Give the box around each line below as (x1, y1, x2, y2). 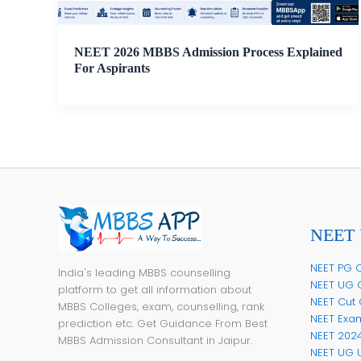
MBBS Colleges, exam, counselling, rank (58, 299, 264, 315)
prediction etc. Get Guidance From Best (58, 316, 268, 332)
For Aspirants (73, 60, 150, 75)
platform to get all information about (58, 282, 251, 298)
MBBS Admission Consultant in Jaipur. (58, 333, 252, 349)
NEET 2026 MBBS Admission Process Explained (73, 44, 342, 59)
